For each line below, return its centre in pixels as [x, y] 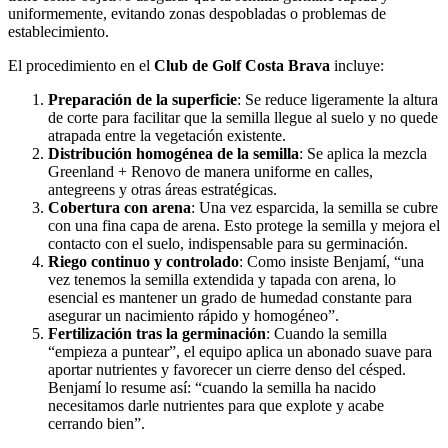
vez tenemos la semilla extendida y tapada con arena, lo [222, 279]
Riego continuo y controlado [143, 261]
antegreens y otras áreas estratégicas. [162, 189]
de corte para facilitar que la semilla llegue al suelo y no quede [243, 117]
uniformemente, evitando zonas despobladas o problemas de [197, 13]
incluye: [359, 65]
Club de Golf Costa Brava [244, 65]
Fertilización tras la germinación [157, 333]
